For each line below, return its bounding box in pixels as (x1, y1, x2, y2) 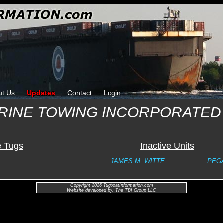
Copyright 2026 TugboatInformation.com (70, 183, 153, 188)
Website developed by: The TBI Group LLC (67, 188, 156, 193)
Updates (27, 89, 55, 97)
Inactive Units (140, 141, 194, 151)
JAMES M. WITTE (111, 157, 165, 165)
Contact (67, 89, 92, 97)
